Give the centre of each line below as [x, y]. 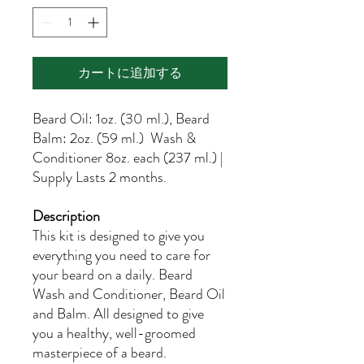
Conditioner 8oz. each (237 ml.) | [128, 158]
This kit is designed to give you [119, 236]
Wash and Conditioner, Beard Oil [129, 294]
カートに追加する [130, 73]
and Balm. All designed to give [118, 314]
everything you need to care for [121, 255]
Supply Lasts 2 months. [100, 177]
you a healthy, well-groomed [114, 333]
